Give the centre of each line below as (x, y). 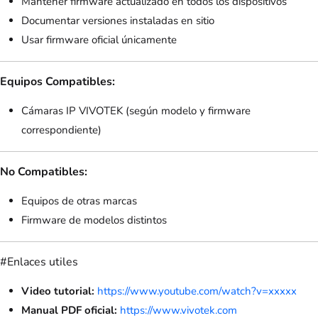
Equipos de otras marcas (79, 201)
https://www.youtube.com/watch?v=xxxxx (197, 291)
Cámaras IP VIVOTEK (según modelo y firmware (136, 111)
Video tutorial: (58, 291)
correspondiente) (61, 130)
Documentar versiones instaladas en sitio (118, 21)
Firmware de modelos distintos (94, 220)
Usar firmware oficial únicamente (99, 40)
